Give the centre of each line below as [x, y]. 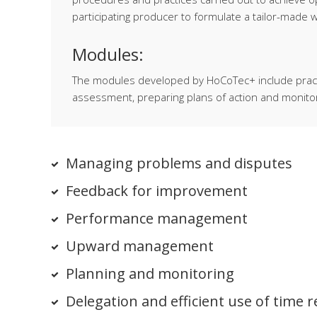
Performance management [157, 218]
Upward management [140, 246]
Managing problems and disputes [179, 163]
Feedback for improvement [157, 191]
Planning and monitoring [150, 273]
